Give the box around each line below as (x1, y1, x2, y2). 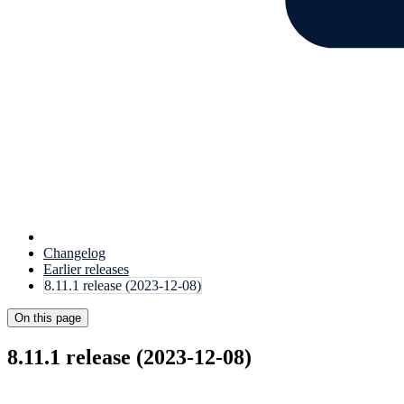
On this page (14, 311, 81, 325)
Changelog (43, 245, 106, 261)
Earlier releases (43, 262, 129, 277)
